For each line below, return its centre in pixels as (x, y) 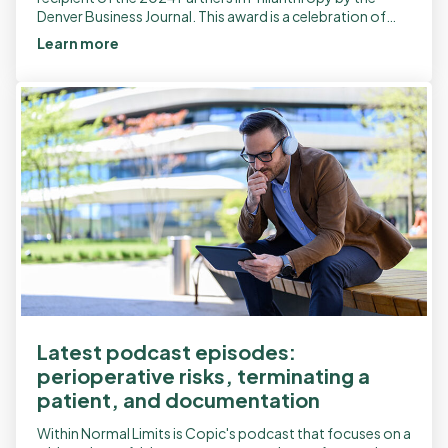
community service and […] (123, 35)
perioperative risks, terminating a (203, 375)
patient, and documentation (178, 399)
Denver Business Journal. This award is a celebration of (211, 16)
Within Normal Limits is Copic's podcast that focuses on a (224, 432)
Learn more (79, 43)
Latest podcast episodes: (166, 351)
